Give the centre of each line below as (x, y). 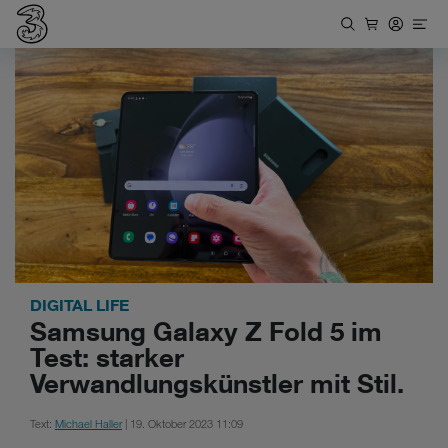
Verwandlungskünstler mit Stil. (217, 383)
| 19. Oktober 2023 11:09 (182, 424)
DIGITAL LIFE (79, 305)
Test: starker (107, 357)
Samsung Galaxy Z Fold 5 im (206, 331)
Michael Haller (88, 424)
